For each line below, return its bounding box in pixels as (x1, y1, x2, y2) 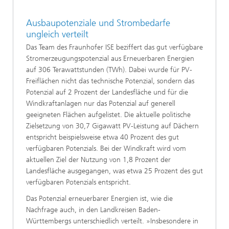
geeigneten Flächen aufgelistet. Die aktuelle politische (26, 110, 191, 120)
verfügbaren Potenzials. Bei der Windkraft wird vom (26, 144, 186, 153)
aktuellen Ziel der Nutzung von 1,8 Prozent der (26, 155, 171, 165)
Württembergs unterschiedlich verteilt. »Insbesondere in (26, 217, 198, 226)
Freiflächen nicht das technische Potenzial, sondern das (26, 77, 194, 86)
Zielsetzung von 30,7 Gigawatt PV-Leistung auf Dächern (26, 122, 199, 131)
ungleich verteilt (26, 28, 88, 40)
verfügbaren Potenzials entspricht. (26, 178, 131, 187)
